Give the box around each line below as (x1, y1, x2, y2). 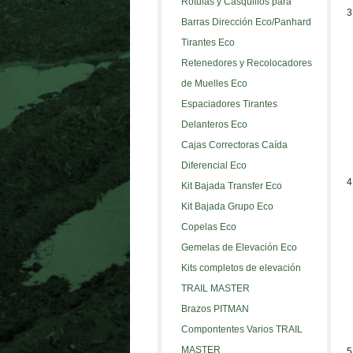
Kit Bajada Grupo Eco (180, 201, 273, 212)
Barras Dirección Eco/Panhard (180, 17, 311, 28)
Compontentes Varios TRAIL (180, 324, 303, 335)
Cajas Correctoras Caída (180, 139, 288, 150)
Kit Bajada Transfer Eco (180, 180, 282, 191)
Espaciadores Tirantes (180, 98, 277, 110)
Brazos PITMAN (180, 303, 249, 314)
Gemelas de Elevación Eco (180, 242, 297, 253)
